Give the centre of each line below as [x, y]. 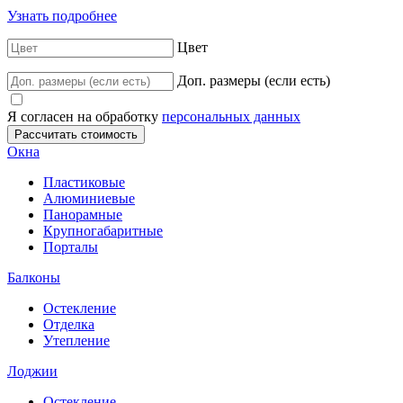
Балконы [34, 277]
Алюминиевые [89, 198]
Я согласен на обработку [85, 116]
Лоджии [32, 371]
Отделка [69, 324]
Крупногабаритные [103, 230]
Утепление [76, 340]
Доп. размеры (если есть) [254, 80]
